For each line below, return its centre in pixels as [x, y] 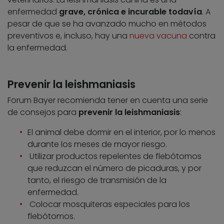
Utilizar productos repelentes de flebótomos [114, 156]
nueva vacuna [158, 36]
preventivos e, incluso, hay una [68, 36]
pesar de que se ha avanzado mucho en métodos [107, 24]
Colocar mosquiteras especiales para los [109, 204]
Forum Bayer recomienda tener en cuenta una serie [108, 100]
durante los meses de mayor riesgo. [97, 144]
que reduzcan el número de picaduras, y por [114, 168]
